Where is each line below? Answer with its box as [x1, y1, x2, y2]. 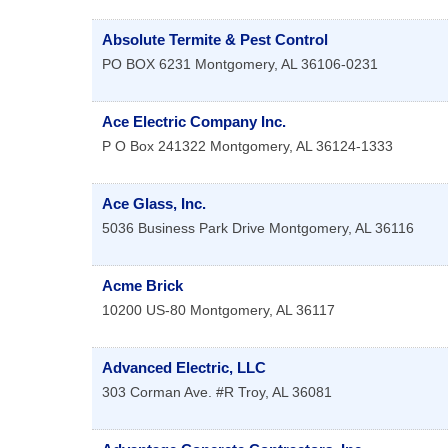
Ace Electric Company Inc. [102, 113, 286, 131]
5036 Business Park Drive [102, 220, 265, 237]
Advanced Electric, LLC [102, 359, 266, 377]
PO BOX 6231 [102, 56, 191, 73]
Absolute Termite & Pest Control [102, 31, 328, 49]
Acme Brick [102, 277, 183, 295]
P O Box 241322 [102, 138, 206, 155]
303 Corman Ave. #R [102, 384, 234, 401]
